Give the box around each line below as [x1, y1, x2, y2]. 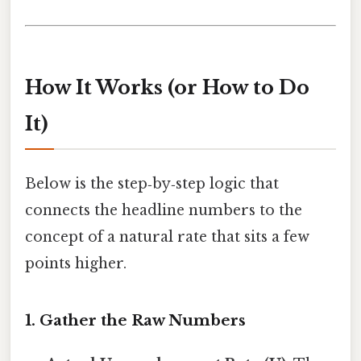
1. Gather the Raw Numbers [25, 310, 246, 330]
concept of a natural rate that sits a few [25, 228, 309, 247]
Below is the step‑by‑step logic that [25, 175, 279, 193]
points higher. [25, 255, 127, 273]
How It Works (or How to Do [25, 75, 309, 99]
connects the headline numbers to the [25, 201, 302, 220]
